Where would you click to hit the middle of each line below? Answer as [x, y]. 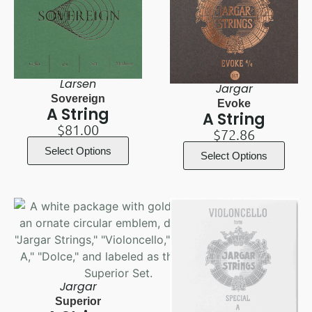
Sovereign [78, 99]
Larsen [78, 84]
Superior [78, 302]
